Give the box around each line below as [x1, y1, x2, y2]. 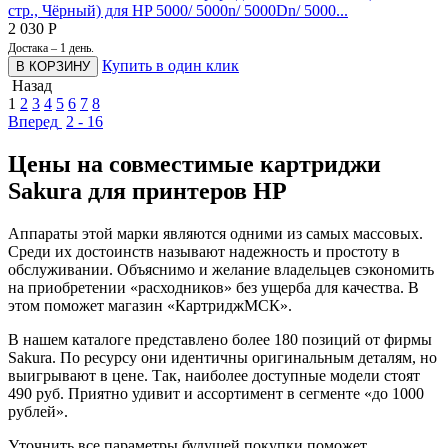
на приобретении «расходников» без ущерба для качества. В [8, 278, 419, 296]
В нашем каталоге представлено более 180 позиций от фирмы [8, 330, 432, 348]
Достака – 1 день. [8, 40, 94, 55]
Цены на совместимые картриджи [8, 150, 381, 177]
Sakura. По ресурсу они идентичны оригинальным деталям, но [8, 348, 437, 366]
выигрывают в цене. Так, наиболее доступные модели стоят [8, 366, 420, 384]
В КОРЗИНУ [16, 58, 90, 74]
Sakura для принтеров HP [8, 177, 287, 204]
